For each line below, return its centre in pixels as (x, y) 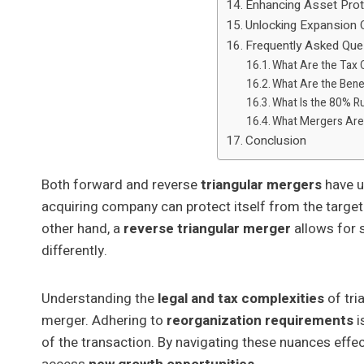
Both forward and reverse (121, 184)
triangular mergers (261, 184)
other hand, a (82, 228)
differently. (74, 250)
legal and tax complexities (241, 298)
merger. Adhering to (104, 320)
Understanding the (100, 298)
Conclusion (276, 140)
